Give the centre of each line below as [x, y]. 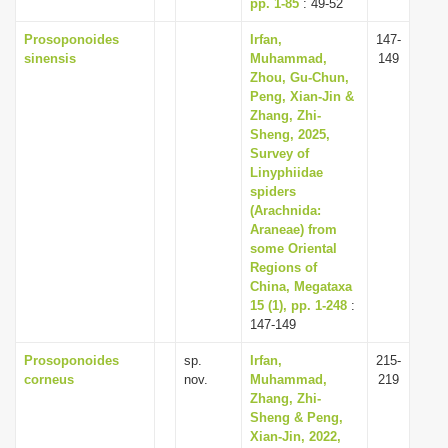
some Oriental [293, 248]
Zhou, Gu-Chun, [299, 77]
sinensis [50, 58]
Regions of [283, 267]
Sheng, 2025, [290, 134]
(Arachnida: [285, 210]
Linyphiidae [286, 172]
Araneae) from [293, 229]
